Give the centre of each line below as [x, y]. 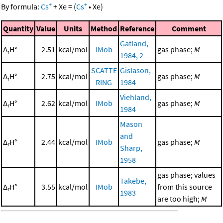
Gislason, [135, 70]
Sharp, [131, 148]
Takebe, [133, 180]
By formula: [21, 6]
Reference [137, 28]
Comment [189, 28]
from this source [185, 186]
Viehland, [136, 97]
